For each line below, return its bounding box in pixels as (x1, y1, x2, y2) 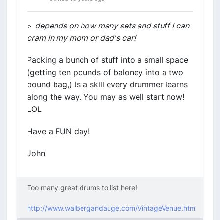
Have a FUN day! (27, 126, 90, 136)
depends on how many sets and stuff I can (35, 21, 189, 30)
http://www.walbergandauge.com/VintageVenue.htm (27, 204, 195, 212)
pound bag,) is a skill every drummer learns (27, 80, 188, 89)
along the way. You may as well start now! (27, 92, 184, 102)
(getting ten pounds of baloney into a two (27, 67, 183, 77)
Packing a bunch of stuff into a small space (27, 55, 188, 65)
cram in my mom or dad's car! (27, 33, 136, 43)
